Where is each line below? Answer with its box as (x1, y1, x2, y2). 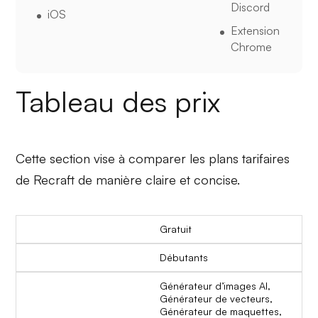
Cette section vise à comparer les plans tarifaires (16, 150, 290, 166)
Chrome (230, 39, 272, 54)
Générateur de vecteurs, (160, 292, 273, 305)
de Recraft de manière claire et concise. (16, 171, 241, 187)
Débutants (160, 251, 208, 263)
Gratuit (160, 222, 192, 235)
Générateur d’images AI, (160, 279, 270, 292)
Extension (230, 23, 280, 38)
